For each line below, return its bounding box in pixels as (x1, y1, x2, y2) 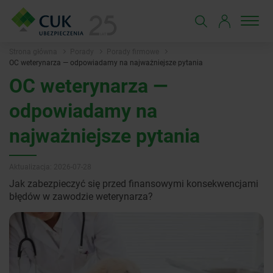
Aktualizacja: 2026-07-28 (9, 161, 91, 171)
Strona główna (9, 46, 57, 56)
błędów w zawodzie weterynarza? (9, 190, 153, 202)
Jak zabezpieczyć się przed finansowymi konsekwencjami (9, 177, 258, 190)
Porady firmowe (107, 46, 159, 56)
